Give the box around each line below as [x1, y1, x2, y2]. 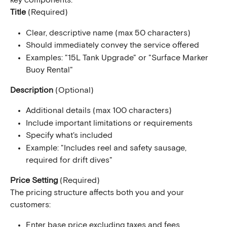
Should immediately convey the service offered [26, 41, 199, 50]
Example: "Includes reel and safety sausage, [26, 143, 188, 152]
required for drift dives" [26, 156, 112, 164]
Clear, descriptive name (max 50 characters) [26, 28, 191, 37]
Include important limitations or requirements [26, 119, 193, 127]
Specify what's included [26, 131, 112, 140]
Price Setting [10, 176, 58, 184]
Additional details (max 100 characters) [26, 106, 172, 115]
